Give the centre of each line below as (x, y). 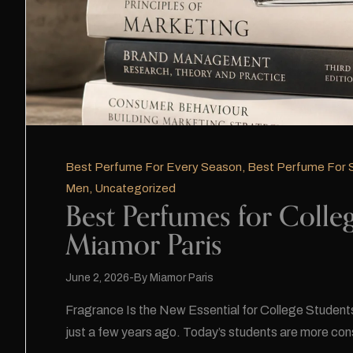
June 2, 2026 (97, 278)
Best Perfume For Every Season (154, 167)
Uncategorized (135, 189)
